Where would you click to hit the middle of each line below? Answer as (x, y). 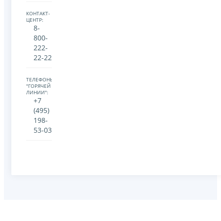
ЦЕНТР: (35, 20)
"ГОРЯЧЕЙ (38, 86)
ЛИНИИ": (37, 92)
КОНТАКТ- (38, 13)
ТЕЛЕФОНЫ (40, 79)
